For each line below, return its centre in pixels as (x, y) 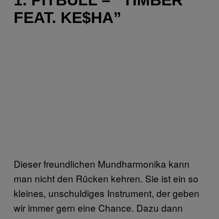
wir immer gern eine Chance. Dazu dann (98, 207)
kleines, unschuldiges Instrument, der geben (107, 193)
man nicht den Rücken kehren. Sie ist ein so (106, 178)
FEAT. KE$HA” (67, 17)
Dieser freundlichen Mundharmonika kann (102, 163)
